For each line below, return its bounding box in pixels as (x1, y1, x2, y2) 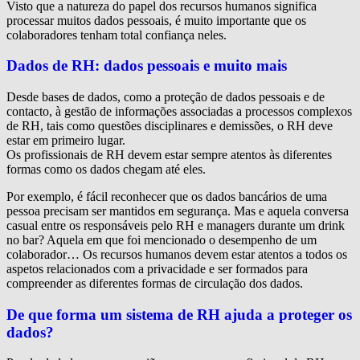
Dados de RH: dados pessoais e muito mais (6, 57, 287, 75)
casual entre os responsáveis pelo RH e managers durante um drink (6, 219, 345, 232)
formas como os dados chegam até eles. (6, 162, 206, 176)
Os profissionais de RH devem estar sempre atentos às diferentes (6, 148, 332, 162)
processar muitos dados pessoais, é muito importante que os (6, 13, 306, 27)
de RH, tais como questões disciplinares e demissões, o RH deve (6, 119, 333, 133)
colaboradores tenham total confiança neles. (6, 27, 227, 42)
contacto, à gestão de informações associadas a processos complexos (6, 104, 352, 118)
